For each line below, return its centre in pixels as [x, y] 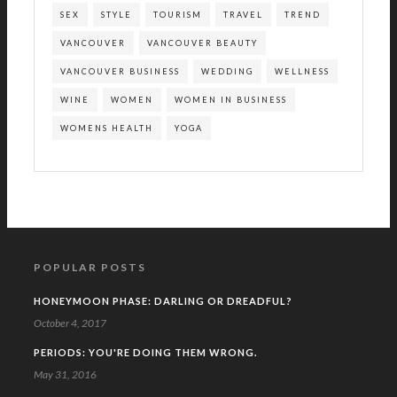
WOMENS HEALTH [107, 128]
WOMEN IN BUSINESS [231, 100]
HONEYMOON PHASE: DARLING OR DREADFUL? [163, 301]
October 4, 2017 [70, 323]
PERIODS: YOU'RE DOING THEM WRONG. [145, 353]
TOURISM [178, 15]
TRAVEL [243, 15]
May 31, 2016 [65, 375]
